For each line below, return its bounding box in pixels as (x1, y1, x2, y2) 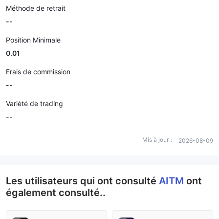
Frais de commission (6, 67, 70, 76)
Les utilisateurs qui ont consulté (6, 175, 159, 187)
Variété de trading (6, 99, 63, 108)
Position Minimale (6, 36, 61, 44)
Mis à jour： (142, 136, 175, 143)
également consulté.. (6, 187, 106, 198)
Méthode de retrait (6, 4, 66, 12)
